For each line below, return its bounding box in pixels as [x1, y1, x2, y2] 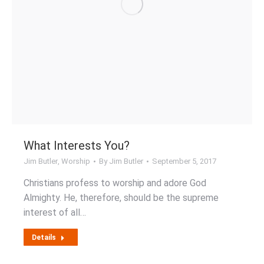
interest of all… [24, 207, 86, 218]
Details [32, 233, 56, 242]
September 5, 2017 [152, 157, 216, 166]
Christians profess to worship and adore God [24, 177, 206, 189]
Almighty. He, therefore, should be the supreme [24, 192, 219, 203]
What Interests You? [24, 138, 130, 153]
